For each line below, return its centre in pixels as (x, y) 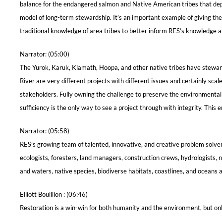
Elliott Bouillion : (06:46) (54, 194)
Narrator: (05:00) (45, 54)
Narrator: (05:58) (45, 131)
